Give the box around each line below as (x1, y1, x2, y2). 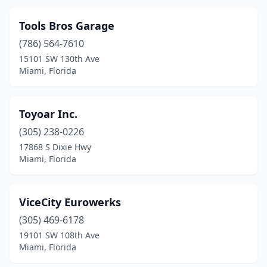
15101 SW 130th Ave (19, 53, 100, 64)
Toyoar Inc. (19, 107, 77, 121)
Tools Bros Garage (19, 18, 114, 33)
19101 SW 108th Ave (19, 229, 100, 241)
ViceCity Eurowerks (19, 195, 121, 209)
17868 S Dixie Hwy (19, 141, 91, 153)
